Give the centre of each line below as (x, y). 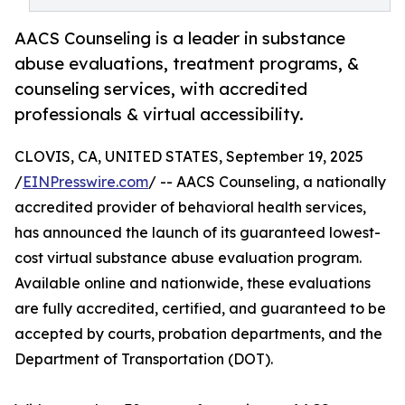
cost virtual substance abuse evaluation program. (188, 258)
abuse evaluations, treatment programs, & (187, 64)
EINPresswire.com (85, 182)
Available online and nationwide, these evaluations (193, 283)
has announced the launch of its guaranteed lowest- (198, 233)
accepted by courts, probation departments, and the (198, 334)
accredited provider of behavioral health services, (190, 207)
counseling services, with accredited (161, 89)
